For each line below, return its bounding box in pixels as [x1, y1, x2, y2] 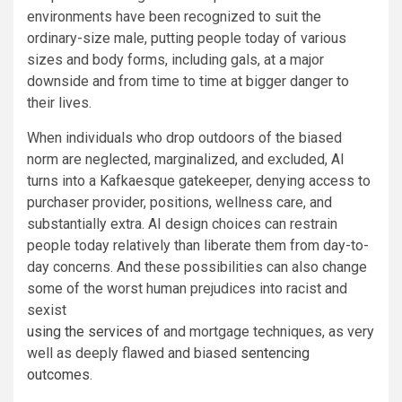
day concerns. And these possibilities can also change [27, 258, 367, 276]
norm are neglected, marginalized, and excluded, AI [27, 151, 345, 169]
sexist [27, 301, 66, 319]
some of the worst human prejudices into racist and [27, 280, 347, 298]
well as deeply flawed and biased [27, 345, 240, 363]
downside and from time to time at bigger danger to [27, 73, 349, 91]
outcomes [27, 366, 90, 384]
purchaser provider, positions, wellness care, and [27, 194, 332, 212]
